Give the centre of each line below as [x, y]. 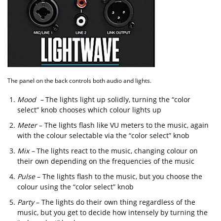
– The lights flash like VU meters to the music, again [123, 125]
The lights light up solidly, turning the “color [118, 100]
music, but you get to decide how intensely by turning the [112, 213]
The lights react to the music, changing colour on [116, 151]
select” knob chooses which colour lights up [89, 110]
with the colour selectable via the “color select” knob [103, 136]
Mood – [31, 100]
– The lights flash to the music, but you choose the [119, 177]
